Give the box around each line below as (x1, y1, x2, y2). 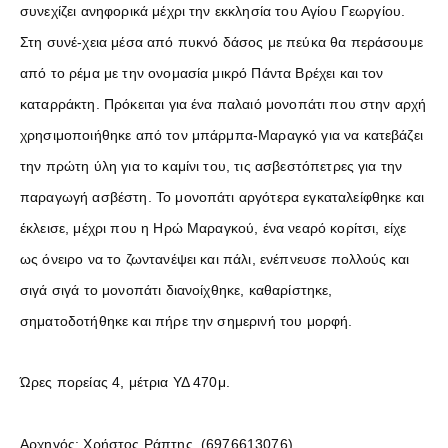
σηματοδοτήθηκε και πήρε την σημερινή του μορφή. (20, 312, 353, 329)
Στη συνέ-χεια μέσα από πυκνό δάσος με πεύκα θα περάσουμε (20, 33, 423, 50)
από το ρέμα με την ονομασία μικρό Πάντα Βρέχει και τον (20, 64, 384, 81)
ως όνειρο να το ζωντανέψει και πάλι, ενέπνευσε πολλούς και (20, 250, 410, 267)
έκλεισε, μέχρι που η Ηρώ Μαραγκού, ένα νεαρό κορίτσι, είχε (20, 219, 407, 236)
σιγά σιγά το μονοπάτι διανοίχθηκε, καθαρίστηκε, (20, 281, 333, 298)
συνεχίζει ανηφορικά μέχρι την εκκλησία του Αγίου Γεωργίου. (20, 2, 406, 19)
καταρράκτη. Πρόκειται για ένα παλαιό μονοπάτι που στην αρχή (20, 95, 427, 112)
